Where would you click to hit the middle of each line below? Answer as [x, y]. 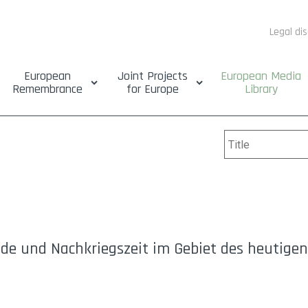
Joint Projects [152, 76]
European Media [261, 76]
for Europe [152, 89]
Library [261, 89]
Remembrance [47, 89]
